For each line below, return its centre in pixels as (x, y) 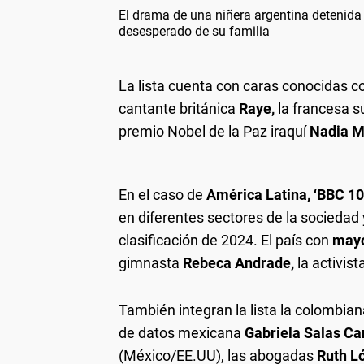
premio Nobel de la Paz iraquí (214, 131)
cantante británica (179, 108)
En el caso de (161, 195)
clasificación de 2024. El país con (225, 240)
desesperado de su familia (194, 31)
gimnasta (149, 263)
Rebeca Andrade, (238, 263)
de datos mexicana (180, 333)
